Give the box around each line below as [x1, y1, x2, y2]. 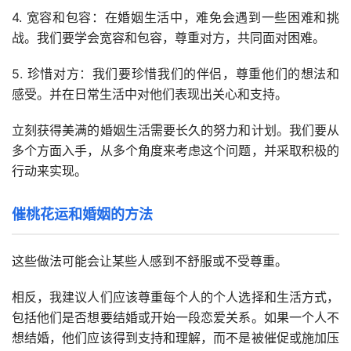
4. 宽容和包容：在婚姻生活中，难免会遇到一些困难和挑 [12, 9, 339, 26]
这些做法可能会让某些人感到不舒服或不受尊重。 [12, 253, 288, 270]
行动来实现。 [12, 163, 87, 179]
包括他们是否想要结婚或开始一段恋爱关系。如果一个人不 [12, 309, 339, 326]
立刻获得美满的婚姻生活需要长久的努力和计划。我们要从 [12, 122, 339, 139]
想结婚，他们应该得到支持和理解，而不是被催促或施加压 [12, 330, 339, 346]
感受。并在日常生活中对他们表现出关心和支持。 [12, 86, 288, 103]
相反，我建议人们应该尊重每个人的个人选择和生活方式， [12, 289, 339, 306]
